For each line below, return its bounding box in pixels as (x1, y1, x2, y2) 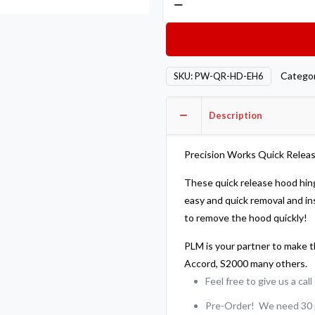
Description (209, 110, 262, 121)
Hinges (162, 94, 193, 105)
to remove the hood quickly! (184, 212, 308, 224)
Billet (162, 58, 184, 70)
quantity (162, 217, 199, 229)
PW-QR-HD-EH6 (195, 70, 264, 82)
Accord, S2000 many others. (184, 257, 308, 269)
